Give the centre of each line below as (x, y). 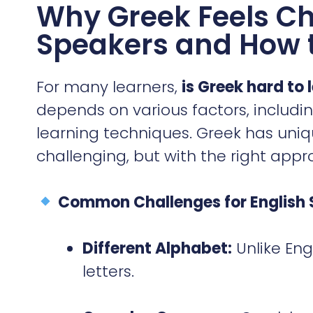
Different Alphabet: (157, 248)
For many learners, (109, 87)
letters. (108, 271)
